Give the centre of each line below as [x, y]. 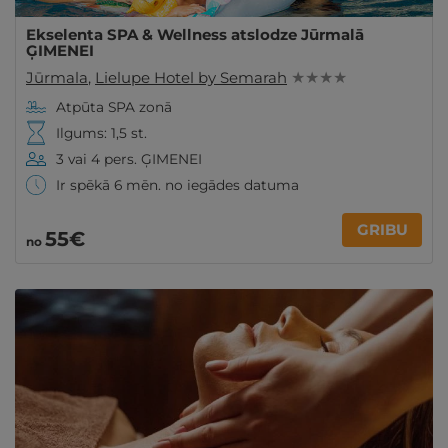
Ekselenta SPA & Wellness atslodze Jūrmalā [195, 34]
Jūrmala [57, 77]
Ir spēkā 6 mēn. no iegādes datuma [177, 185]
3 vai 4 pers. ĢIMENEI [129, 159]
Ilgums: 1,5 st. [101, 133]
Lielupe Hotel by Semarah [191, 77]
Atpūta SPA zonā [114, 107]
